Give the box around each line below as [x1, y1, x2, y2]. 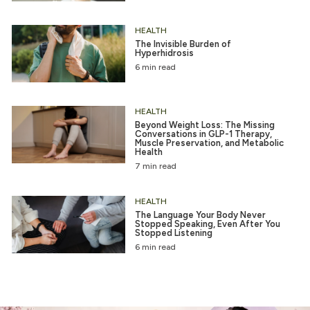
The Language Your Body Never [134, 210, 266, 221]
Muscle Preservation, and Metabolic [134, 138, 284, 149]
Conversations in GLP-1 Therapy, [134, 129, 272, 140]
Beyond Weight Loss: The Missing [134, 120, 275, 131]
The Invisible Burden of [134, 39, 231, 50]
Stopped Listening [134, 228, 212, 239]
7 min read [134, 161, 176, 172]
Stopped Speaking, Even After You [134, 219, 280, 230]
